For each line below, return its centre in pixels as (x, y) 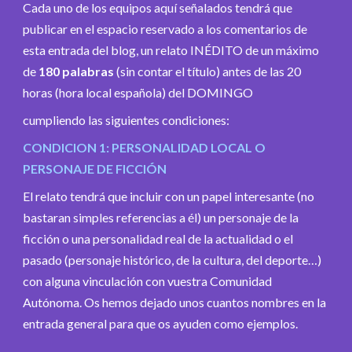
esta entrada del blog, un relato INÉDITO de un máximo (171, 49)
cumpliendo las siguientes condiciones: (126, 119)
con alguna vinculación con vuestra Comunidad (147, 280)
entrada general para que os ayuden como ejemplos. (160, 323)
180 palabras (76, 71)
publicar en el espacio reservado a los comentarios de (165, 28)
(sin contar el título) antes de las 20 (207, 71)
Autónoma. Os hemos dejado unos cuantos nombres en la (174, 302)
